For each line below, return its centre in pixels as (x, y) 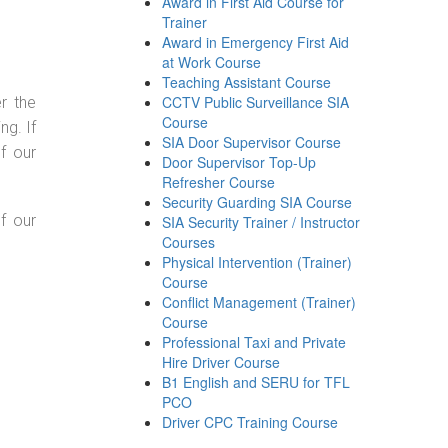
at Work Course (212, 62)
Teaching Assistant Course (247, 82)
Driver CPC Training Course (250, 422)
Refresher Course (219, 182)
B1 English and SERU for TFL (256, 382)
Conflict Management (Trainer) (259, 302)
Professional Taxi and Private (254, 342)
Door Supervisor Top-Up (239, 162)
